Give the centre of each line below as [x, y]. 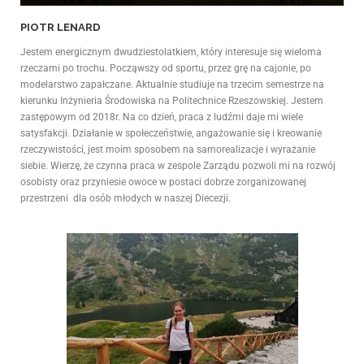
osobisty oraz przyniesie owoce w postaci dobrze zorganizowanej [163, 182]
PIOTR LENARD [61, 27]
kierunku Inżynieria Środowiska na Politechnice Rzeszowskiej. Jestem [172, 100]
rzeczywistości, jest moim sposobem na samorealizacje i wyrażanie [168, 149]
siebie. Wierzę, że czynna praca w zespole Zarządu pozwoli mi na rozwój [178, 165]
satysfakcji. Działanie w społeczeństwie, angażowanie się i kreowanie [171, 133]
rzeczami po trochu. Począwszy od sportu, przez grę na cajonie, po [166, 68]
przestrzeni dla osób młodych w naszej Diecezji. [126, 198]
